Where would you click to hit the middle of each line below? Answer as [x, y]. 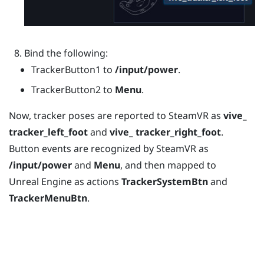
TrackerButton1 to [73, 70]
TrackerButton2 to [73, 90]
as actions [97, 182]
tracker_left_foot [48, 132]
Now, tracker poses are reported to [89, 116]
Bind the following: [66, 53]
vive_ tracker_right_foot [165, 132]
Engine [55, 182]
